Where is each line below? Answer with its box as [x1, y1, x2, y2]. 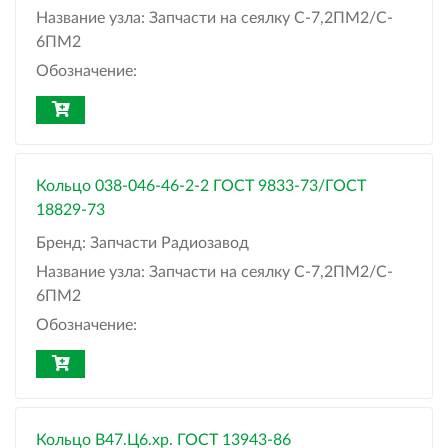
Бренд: [36, 235, 90, 252]
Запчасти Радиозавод [90, 235, 249, 252]
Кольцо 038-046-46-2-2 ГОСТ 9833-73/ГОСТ [36, 178, 366, 195]
